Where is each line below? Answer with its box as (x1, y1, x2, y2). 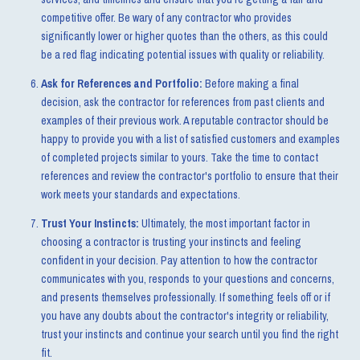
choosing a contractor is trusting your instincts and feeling (40, 235, 301, 250)
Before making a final (202, 76, 299, 91)
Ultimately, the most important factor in (138, 216, 310, 231)
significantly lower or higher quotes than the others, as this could (40, 28, 328, 43)
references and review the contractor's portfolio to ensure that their (40, 168, 338, 183)
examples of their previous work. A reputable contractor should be (40, 112, 329, 128)
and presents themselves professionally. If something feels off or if (40, 290, 330, 305)
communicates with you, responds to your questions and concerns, (40, 272, 334, 287)
